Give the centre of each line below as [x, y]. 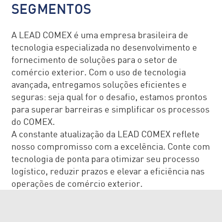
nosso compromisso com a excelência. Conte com [111, 146]
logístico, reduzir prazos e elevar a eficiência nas [108, 171]
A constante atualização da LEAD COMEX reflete [105, 134]
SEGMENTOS [51, 10]
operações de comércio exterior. [77, 183]
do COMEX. [33, 121]
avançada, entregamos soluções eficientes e [99, 84]
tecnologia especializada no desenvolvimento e [104, 47]
